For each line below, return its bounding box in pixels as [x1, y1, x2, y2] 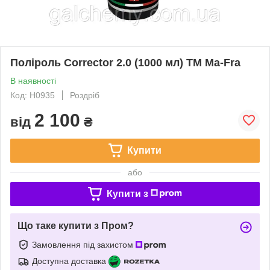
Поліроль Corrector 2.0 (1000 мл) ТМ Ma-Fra [10, 56, 240, 69]
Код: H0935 [10, 90, 55, 100]
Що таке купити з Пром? [17, 220, 134, 231]
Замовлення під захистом [32, 239, 136, 250]
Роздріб [70, 90, 99, 100]
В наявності [10, 75, 56, 86]
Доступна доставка [32, 256, 106, 266]
